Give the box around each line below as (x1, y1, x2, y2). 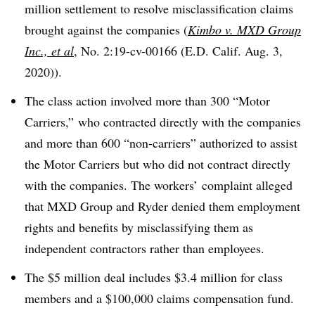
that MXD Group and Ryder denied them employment (25, 197, 300, 214)
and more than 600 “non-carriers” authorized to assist (25, 134, 297, 151)
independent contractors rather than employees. (25, 239, 264, 257)
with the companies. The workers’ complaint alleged (25, 176, 292, 193)
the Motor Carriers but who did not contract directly (25, 155, 290, 172)
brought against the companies (25, 21, 180, 38)
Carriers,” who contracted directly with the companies (25, 112, 301, 130)
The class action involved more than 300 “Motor (25, 91, 270, 109)
